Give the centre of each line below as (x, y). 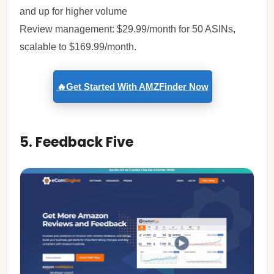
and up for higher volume (74, 12)
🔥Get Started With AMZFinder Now (132, 87)
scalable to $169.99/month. (78, 47)
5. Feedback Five (77, 143)
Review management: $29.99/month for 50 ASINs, (128, 29)
